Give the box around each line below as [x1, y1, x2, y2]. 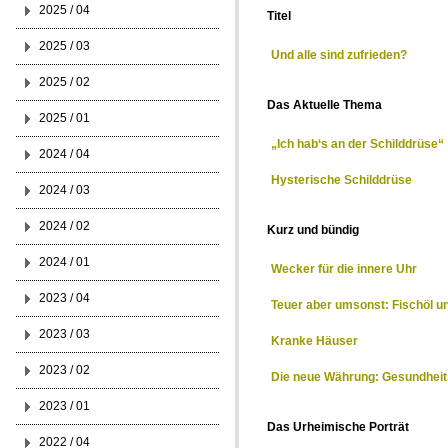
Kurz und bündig [267, 223, 359, 237]
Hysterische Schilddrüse [271, 173, 412, 187]
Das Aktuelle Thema [267, 98, 382, 112]
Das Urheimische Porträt [267, 420, 409, 434]
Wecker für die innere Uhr [271, 262, 417, 276]
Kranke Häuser [271, 334, 358, 348]
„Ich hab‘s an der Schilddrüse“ [271, 137, 444, 151]
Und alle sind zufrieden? [271, 48, 407, 62]
